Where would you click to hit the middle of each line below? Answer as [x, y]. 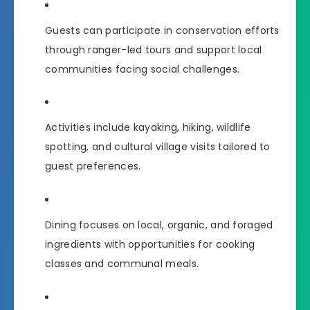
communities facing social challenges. [143, 69]
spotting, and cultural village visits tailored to [158, 147]
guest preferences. [93, 166]
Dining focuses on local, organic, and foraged [159, 225]
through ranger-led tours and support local [154, 49]
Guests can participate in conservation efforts [162, 30]
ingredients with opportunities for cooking [150, 245]
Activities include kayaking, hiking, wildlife [148, 128]
